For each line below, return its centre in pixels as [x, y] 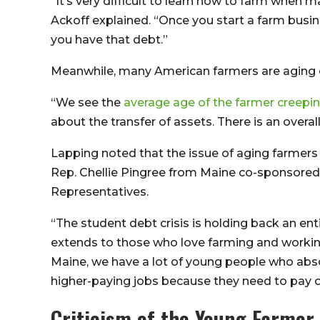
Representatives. [100, 191]
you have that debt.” [111, 39]
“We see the [87, 102]
